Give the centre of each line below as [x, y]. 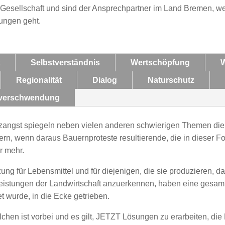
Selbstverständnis [65, 62]
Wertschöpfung [160, 62]
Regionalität [39, 80]
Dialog [104, 80]
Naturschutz [171, 80]
